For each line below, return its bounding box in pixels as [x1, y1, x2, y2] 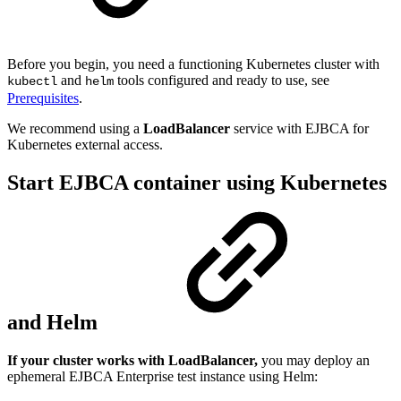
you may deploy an [261, 352, 370, 368]
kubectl [7, 73, 57, 89]
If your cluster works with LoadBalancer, [7, 352, 261, 368]
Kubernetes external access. [7, 136, 163, 152]
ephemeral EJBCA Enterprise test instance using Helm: [7, 368, 318, 384]
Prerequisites [7, 90, 79, 106]
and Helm [7, 310, 103, 334]
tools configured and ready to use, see [114, 72, 329, 88]
